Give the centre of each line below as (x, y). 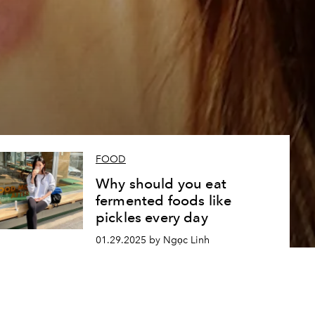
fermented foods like (163, 201)
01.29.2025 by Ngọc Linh (152, 240)
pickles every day (152, 218)
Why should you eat (161, 184)
